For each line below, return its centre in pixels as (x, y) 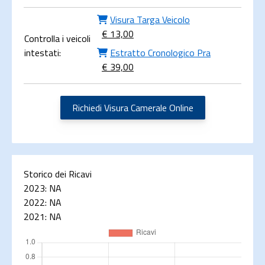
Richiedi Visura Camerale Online (132, 108)
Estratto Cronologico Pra (160, 53)
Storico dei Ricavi (58, 174)
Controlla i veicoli (57, 38)
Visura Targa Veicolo (150, 20)
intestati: (43, 53)
